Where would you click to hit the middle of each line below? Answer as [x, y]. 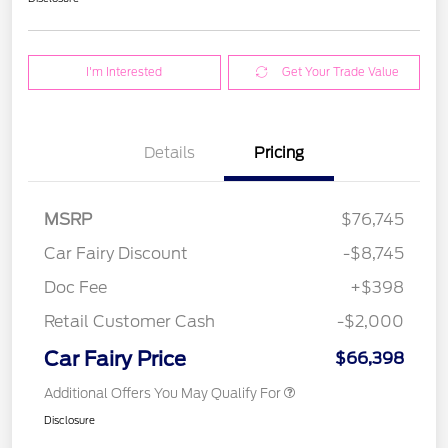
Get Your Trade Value [340, 71]
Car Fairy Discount [116, 253]
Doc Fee [75, 287]
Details [169, 152]
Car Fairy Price [115, 358]
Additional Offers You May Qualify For [162, 393]
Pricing [279, 152]
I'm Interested [124, 71]
